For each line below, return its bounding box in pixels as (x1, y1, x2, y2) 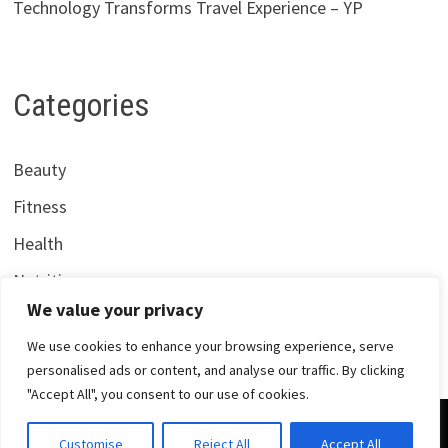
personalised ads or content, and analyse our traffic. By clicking (27, 361, 405, 379)
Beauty (12, 157, 66, 181)
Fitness (12, 194, 67, 218)
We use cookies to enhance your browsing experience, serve (27, 337, 394, 355)
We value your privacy (27, 298, 203, 321)
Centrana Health (134, 420, 250, 441)
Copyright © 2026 (12, 420, 135, 441)
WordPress (337, 420, 412, 441)
